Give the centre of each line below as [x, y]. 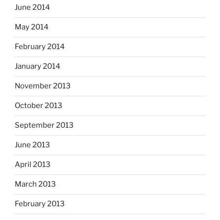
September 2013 [44, 125]
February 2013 [40, 204]
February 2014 [40, 47]
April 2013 [33, 165]
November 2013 [43, 86]
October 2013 [39, 106]
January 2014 [38, 67]
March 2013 [35, 184]
